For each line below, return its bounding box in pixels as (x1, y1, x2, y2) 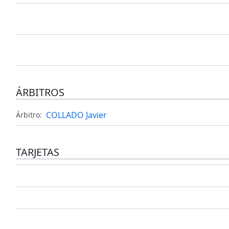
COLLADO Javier (45, 109, 107, 121)
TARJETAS (15, 145, 59, 159)
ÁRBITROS (15, 85, 64, 100)
